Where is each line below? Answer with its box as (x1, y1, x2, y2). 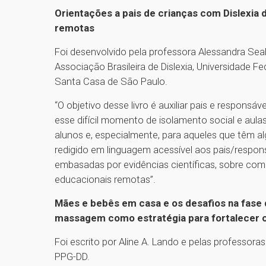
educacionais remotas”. (55, 173, 156, 185)
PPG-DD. (55, 250, 92, 262)
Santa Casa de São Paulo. (55, 75, 170, 87)
